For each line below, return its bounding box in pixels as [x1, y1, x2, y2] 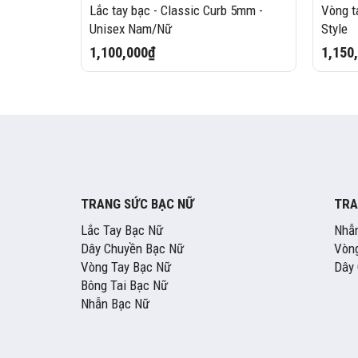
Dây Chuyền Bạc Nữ [80, 241, 184, 257]
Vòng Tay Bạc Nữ [80, 259, 171, 276]
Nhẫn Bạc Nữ [80, 296, 149, 312]
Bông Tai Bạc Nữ [80, 277, 168, 294]
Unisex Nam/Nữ [89, 20, 172, 37]
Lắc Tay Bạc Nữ [80, 222, 163, 239]
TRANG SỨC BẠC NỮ [80, 196, 194, 213]
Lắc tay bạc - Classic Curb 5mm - [89, 2, 263, 18]
